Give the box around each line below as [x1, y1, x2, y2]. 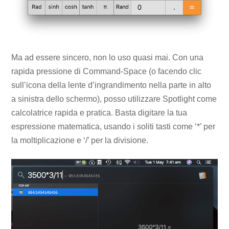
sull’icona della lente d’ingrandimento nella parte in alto [11, 80, 212, 89]
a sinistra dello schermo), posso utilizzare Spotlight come [11, 94, 217, 103]
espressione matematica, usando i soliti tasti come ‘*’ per [11, 122, 216, 131]
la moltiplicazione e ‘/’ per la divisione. [11, 135, 149, 145]
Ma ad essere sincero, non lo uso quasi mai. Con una [11, 53, 204, 62]
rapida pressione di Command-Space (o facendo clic [11, 66, 202, 76]
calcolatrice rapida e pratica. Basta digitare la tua [11, 108, 188, 117]
